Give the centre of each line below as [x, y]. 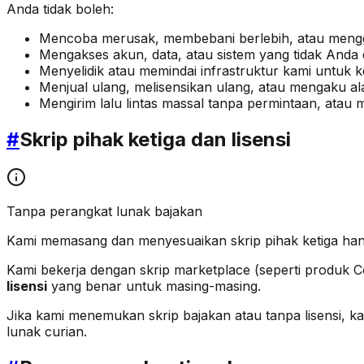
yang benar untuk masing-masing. [154, 286]
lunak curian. [47, 331]
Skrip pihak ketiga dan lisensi [155, 139]
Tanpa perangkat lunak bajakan [104, 211]
